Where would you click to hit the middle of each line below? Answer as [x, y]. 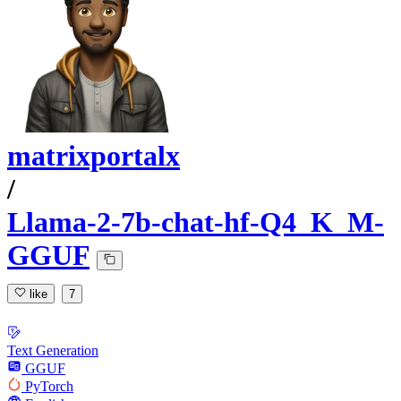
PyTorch [49, 386]
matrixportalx [94, 156]
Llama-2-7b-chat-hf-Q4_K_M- [196, 222]
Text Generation [53, 350]
